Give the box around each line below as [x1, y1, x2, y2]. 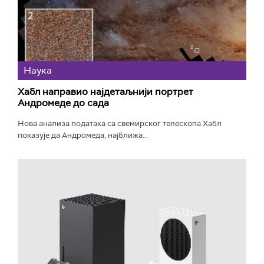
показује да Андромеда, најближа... [18, 130, 148, 141]
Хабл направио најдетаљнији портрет [18, 85, 193, 98]
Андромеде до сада [18, 97, 109, 110]
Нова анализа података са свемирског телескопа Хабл [18, 118, 222, 129]
